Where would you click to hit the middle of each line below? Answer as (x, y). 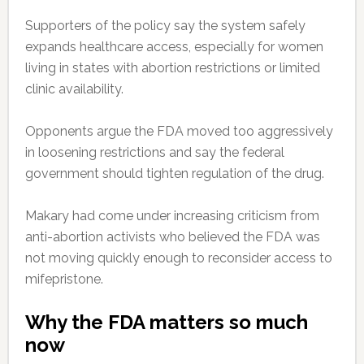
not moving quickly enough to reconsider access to (178, 258)
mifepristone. (64, 279)
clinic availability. (74, 89)
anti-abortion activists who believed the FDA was (172, 236)
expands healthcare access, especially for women (174, 46)
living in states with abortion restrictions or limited (172, 67)
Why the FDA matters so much (166, 322)
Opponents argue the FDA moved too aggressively (179, 131)
